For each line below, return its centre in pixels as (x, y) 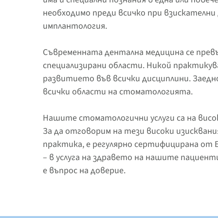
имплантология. (75, 26)
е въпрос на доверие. (84, 170)
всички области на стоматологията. (118, 91)
